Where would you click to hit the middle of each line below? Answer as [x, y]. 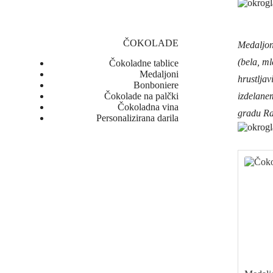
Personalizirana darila [138, 118]
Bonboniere [156, 85]
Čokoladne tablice [144, 63]
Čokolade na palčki [142, 96]
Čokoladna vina [148, 107]
